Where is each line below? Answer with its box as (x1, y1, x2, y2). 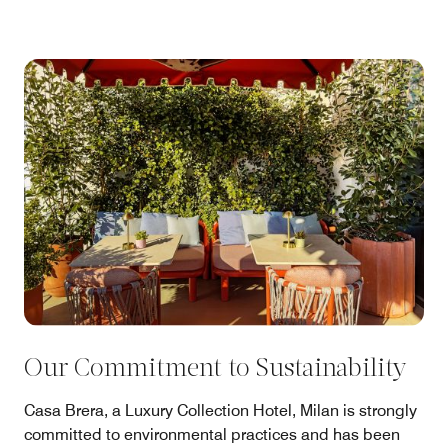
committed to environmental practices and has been (24, 424, 400, 444)
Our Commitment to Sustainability (24, 356, 407, 382)
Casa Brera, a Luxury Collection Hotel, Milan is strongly (24, 400, 417, 420)
